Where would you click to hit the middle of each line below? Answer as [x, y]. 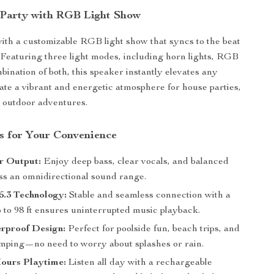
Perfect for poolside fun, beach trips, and [153, 229]
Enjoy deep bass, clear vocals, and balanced [135, 162]
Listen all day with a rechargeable [139, 263]
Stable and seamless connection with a [149, 196]
